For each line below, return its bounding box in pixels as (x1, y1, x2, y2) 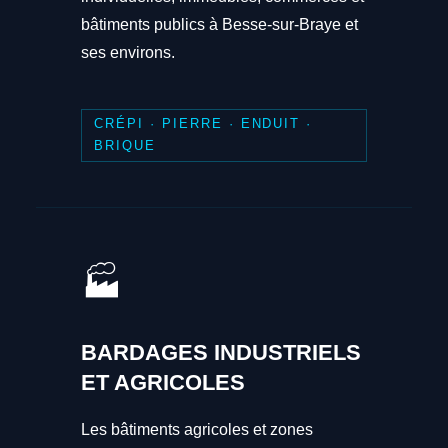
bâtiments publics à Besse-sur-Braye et (80, 16, 358, 34)
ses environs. (80, 44, 175, 62)
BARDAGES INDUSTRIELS (80, 340, 361, 366)
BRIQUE (94, 138, 157, 154)
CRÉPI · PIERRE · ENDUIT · (94, 116, 313, 132)
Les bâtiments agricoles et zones (80, 421, 313, 439)
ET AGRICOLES (80, 370, 245, 396)
